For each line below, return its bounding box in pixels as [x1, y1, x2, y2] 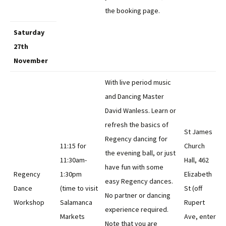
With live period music [105, 78, 171, 87]
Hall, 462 [184, 155, 209, 164]
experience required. [105, 205, 168, 214]
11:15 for [60, 141, 86, 150]
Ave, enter [184, 212, 216, 221]
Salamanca [60, 198, 92, 207]
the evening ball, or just [105, 148, 176, 157]
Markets [60, 212, 85, 221]
